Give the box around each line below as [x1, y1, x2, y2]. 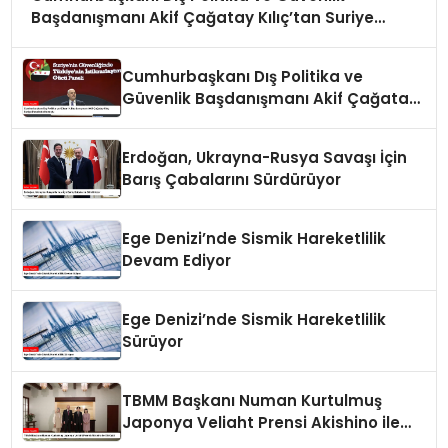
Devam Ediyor [122, 250, 232, 272]
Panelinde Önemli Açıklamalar [30, 28, 272, 50]
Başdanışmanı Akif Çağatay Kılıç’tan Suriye [30, 6, 374, 28]
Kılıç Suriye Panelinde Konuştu [122, 110, 360, 132]
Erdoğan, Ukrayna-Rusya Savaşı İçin [122, 147, 408, 169]
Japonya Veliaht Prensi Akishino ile [122, 412, 401, 434]
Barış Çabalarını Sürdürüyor [122, 169, 342, 191]
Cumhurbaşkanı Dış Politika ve [122, 66, 364, 88]
